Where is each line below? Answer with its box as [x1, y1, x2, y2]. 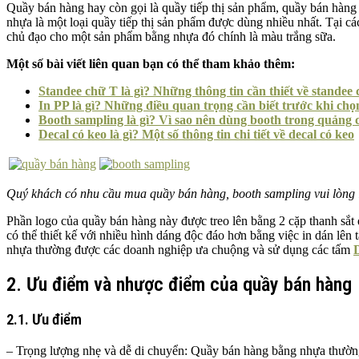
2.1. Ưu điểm [6, 311, 82, 329]
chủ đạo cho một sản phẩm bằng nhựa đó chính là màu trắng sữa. [6, 29, 342, 43]
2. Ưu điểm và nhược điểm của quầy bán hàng [6, 272, 352, 296]
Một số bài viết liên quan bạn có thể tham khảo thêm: [6, 56, 295, 71]
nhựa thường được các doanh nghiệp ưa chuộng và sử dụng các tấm [6, 242, 353, 256]
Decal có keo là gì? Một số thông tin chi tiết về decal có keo [38, 127, 354, 141]
